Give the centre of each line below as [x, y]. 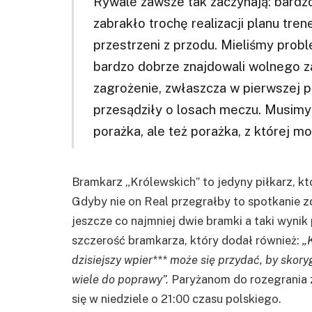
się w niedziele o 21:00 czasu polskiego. [177, 299]
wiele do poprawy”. [122, 280]
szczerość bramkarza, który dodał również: [187, 241]
